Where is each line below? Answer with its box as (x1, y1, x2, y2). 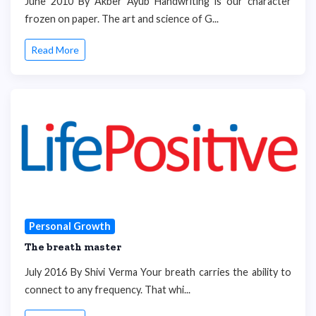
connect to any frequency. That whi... (25, 283, 190, 296)
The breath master (25, 240, 121, 253)
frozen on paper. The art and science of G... (25, 12, 219, 25)
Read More (31, 44, 79, 56)
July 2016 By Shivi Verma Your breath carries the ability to (25, 265, 291, 278)
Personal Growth (28, 220, 111, 233)
